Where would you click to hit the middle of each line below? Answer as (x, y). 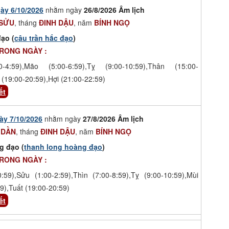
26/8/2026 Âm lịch (114, 9)
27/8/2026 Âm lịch (113, 118)
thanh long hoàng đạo (63, 146)
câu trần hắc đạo (44, 38)
